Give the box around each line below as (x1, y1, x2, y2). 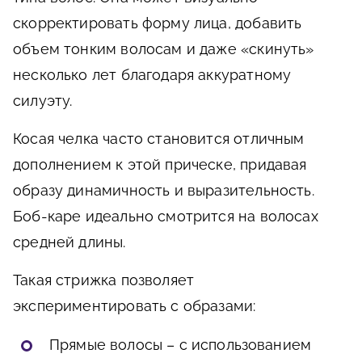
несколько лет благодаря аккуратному (13, 65, 292, 83)
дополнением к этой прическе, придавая (13, 155, 307, 173)
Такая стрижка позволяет (13, 271, 195, 288)
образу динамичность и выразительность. (13, 181, 314, 199)
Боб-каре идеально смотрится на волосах (13, 207, 318, 225)
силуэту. (13, 91, 73, 109)
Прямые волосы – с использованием (49, 335, 312, 353)
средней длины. (13, 233, 126, 250)
